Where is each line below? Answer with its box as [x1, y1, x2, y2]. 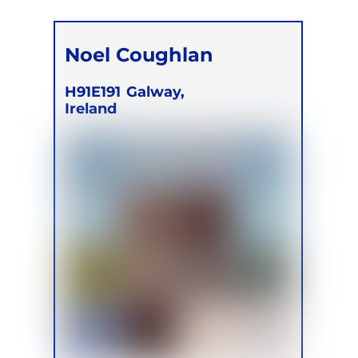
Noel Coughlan [65, 42, 214, 66]
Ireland [65, 100, 117, 117]
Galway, [126, 83, 185, 101]
